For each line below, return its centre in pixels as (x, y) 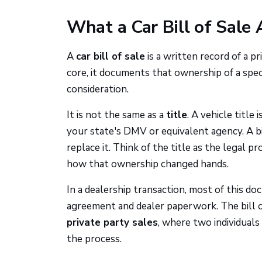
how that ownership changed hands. (148, 164)
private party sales (112, 223)
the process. (94, 239)
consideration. (98, 89)
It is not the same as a (116, 115)
